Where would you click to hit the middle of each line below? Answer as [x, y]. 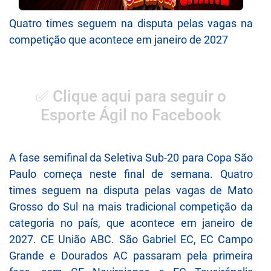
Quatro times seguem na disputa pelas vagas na [131, 24]
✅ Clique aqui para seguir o [131, 96]
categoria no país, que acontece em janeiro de [131, 223]
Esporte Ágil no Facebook [131, 115]
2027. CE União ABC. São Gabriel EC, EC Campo [131, 240]
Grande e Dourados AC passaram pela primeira [131, 256]
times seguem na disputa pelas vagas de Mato [131, 191]
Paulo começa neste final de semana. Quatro [131, 174]
